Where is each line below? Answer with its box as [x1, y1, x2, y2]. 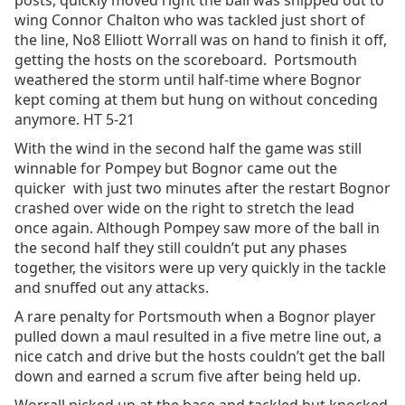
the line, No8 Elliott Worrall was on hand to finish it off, [14, 30, 387, 50]
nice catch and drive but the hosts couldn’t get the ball [14, 346, 385, 366]
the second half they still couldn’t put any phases [14, 238, 347, 258]
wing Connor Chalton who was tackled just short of [14, 10, 365, 30]
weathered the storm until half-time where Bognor [14, 70, 362, 89]
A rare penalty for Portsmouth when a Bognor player [14, 306, 376, 326]
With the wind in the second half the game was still [14, 138, 362, 158]
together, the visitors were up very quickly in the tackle [14, 258, 386, 278]
